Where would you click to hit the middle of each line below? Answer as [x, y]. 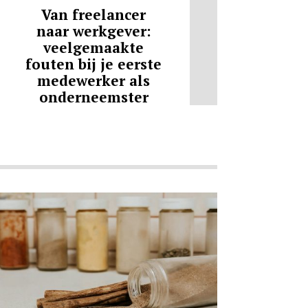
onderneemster [93, 97]
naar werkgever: [93, 31]
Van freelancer [93, 14]
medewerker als [93, 80]
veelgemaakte [93, 47]
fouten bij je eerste [93, 64]
